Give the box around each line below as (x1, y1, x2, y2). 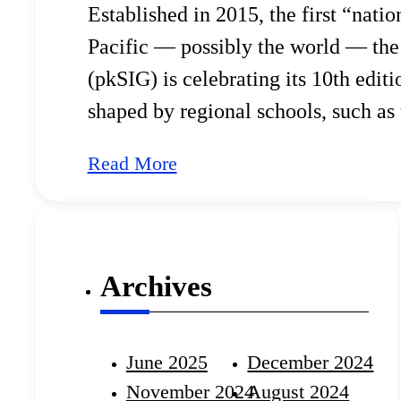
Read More (87, 151, 177, 175)
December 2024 (247, 351, 374, 374)
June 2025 (125, 351, 208, 374)
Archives (100, 270, 212, 303)
